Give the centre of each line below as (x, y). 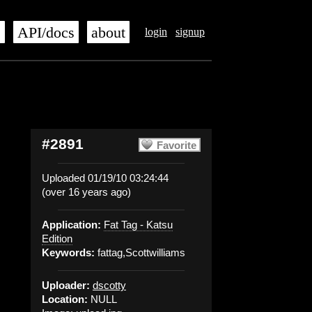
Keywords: (68, 252)
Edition (57, 239)
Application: (71, 225)
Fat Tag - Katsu (138, 225)
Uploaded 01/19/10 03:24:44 (105, 178)
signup (190, 32)
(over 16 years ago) (86, 192)
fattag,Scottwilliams (140, 252)
